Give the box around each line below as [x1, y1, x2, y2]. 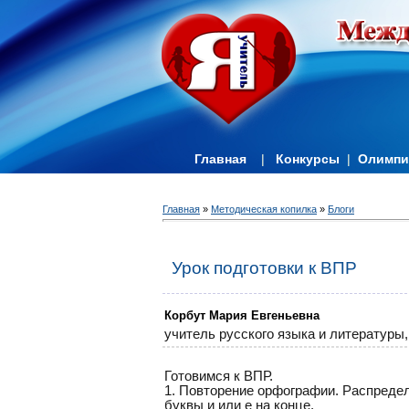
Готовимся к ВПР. [164, 368, 273, 383]
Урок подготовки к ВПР [172, 258, 357, 278]
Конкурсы [276, 152, 340, 166]
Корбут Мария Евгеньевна [164, 308, 320, 322]
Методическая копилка [211, 204, 317, 215]
